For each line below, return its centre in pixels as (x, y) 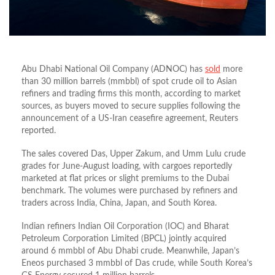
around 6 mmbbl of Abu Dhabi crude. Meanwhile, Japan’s (130, 251)
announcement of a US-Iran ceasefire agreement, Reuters (130, 119)
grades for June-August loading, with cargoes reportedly (127, 167)
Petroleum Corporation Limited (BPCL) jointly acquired (124, 239)
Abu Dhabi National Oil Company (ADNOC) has (113, 70)
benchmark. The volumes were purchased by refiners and (130, 191)
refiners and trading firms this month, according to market (131, 94)
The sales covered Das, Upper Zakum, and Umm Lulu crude (134, 154)
